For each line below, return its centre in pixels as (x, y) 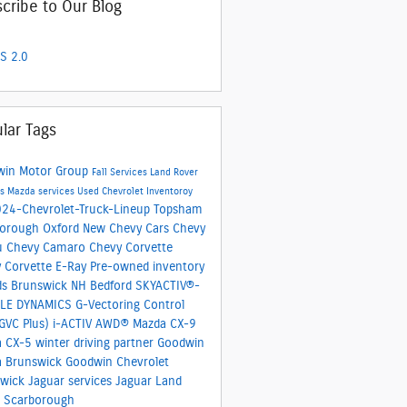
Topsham (178, 209)
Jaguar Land (148, 381)
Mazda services (42, 191)
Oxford (62, 228)
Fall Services (120, 172)
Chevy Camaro (47, 248)
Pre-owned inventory (147, 267)
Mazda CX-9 (164, 324)
